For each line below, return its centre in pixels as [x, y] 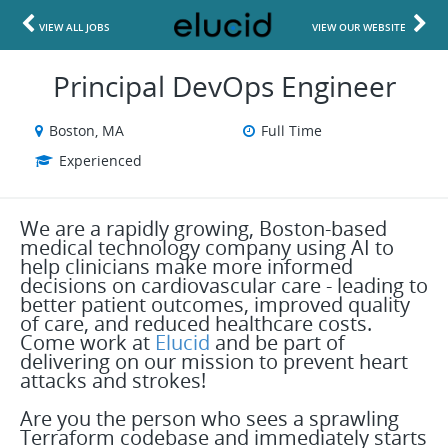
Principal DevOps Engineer [224, 86]
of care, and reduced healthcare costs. [196, 323]
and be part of [280, 342]
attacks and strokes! [113, 380]
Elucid [185, 342]
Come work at [87, 342]
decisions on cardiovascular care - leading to [224, 285]
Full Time [291, 130]
